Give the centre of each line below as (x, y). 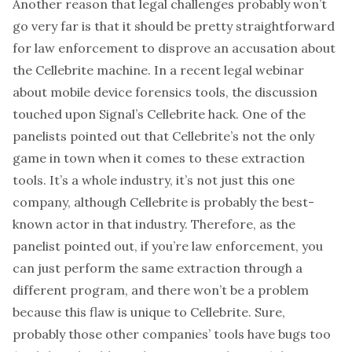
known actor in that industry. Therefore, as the (154, 224)
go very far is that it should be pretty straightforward (174, 26)
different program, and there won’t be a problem (161, 290)
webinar (280, 70)
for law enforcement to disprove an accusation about (174, 48)
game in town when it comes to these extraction (159, 158)
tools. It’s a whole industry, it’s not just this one (154, 180)
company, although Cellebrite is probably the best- (163, 202)
